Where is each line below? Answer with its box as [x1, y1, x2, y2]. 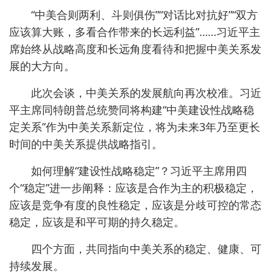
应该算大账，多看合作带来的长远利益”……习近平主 [9, 24, 260, 39]
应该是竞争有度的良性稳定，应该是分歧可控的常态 [9, 197, 261, 212]
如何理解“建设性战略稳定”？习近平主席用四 [9, 163, 247, 178]
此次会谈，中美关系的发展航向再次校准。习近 [9, 85, 261, 100]
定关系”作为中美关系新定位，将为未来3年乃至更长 [9, 119, 260, 134]
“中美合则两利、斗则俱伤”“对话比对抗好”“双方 [9, 7, 258, 22]
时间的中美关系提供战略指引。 [9, 136, 163, 151]
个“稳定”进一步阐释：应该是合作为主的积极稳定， [9, 180, 258, 195]
